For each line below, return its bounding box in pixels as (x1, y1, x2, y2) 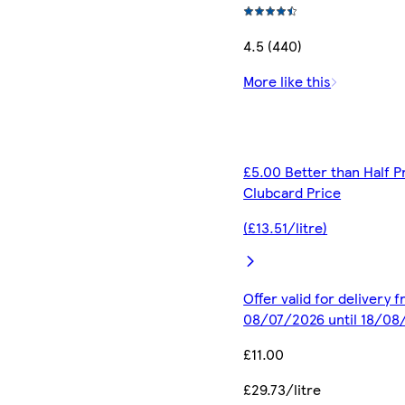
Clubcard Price (243, 181, 342, 202)
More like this (243, 70, 332, 91)
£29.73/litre (243, 378, 322, 400)
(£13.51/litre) (243, 216, 328, 238)
